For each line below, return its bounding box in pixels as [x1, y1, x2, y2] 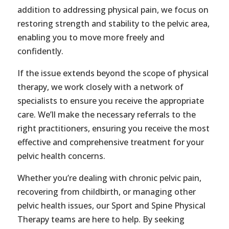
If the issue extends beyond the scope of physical [17, 67, 209, 79]
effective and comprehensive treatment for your [17, 136, 204, 148]
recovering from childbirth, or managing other [17, 186, 196, 198]
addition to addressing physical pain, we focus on [17, 4, 209, 16]
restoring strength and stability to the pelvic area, [17, 18, 210, 30]
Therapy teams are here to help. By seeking [17, 214, 185, 225]
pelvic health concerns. [17, 150, 105, 162]
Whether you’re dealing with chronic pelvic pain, [17, 172, 201, 184]
